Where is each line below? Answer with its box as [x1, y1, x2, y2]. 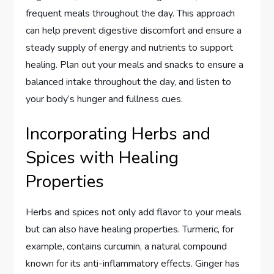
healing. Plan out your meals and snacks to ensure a [26, 58, 244, 72]
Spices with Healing [26, 146, 179, 170]
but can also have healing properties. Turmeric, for [26, 223, 234, 237]
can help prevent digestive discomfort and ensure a [26, 24, 242, 38]
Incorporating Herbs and [26, 122, 211, 146]
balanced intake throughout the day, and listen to [26, 75, 232, 89]
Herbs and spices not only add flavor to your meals [26, 206, 242, 220]
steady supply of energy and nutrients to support [26, 41, 234, 55]
